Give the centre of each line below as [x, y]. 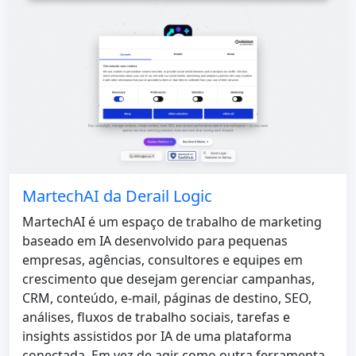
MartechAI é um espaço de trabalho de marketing [172, 222]
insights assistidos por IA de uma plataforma [157, 337]
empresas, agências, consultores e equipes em [163, 260]
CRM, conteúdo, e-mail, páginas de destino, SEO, [167, 298]
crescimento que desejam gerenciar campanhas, [168, 279]
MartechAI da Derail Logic [117, 196]
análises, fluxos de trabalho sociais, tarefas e [156, 317]
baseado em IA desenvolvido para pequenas [155, 241]
